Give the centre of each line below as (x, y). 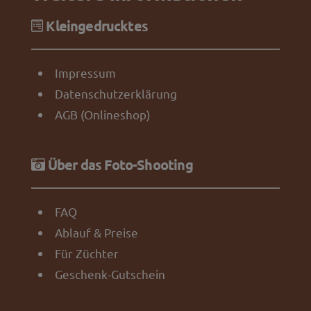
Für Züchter (86, 253)
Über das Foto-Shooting (119, 164)
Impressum (85, 72)
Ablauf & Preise (96, 232)
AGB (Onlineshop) (102, 114)
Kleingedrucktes (95, 25)
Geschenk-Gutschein (110, 274)
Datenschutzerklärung (116, 93)
